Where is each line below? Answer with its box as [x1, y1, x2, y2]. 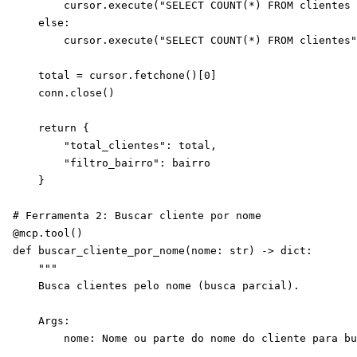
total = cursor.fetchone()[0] [13, 69, 217, 81]
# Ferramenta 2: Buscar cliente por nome [13, 210, 261, 222]
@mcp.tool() [13, 227, 83, 239]
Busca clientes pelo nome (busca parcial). [13, 280, 300, 292]
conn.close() [13, 87, 115, 99]
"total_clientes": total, [13, 139, 217, 151]
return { [13, 122, 89, 134]
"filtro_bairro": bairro [13, 157, 210, 169]
